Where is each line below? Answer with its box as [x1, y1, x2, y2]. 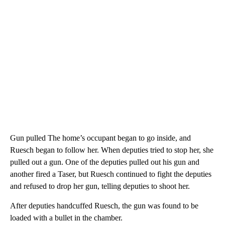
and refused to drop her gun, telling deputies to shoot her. [10, 181, 190, 190]
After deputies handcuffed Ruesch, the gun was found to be [10, 201, 198, 210]
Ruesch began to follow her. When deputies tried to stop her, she [10, 145, 213, 154]
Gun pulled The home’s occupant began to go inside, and [10, 133, 191, 142]
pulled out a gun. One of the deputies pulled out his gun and [10, 157, 199, 166]
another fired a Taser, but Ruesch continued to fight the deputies [10, 169, 211, 178]
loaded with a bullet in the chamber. [10, 213, 123, 222]
